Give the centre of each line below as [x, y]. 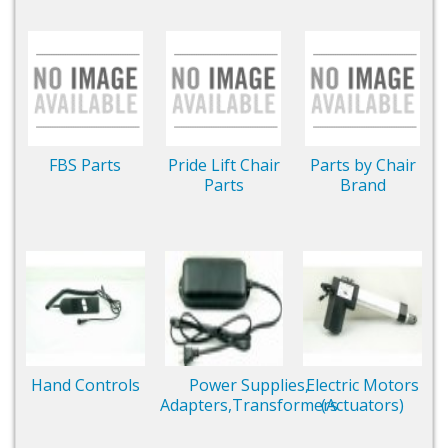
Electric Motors [363, 384]
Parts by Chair [362, 164]
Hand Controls [85, 384]
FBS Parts [85, 164]
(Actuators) [363, 404]
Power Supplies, [248, 384]
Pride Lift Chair [223, 164]
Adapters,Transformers [248, 404]
